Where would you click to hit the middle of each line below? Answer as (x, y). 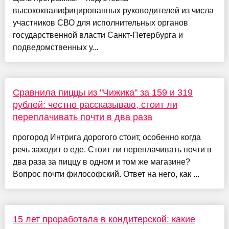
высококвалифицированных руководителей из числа (113, 10)
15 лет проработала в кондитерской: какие (104, 219)
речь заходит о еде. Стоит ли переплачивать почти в (112, 149)
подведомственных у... (55, 47)
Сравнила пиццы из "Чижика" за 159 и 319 (102, 92)
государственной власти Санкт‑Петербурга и (98, 35)
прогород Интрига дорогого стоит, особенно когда (107, 137)
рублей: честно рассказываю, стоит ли (95, 105)
